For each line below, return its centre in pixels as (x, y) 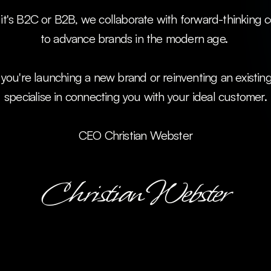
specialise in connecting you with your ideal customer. (135, 96)
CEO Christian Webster (135, 135)
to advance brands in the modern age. (135, 38)
